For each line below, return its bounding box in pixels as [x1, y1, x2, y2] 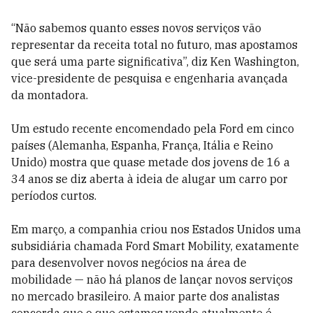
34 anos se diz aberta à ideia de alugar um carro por [11, 172, 288, 186]
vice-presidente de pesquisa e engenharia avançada [11, 71, 288, 85]
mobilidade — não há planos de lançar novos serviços [11, 272, 293, 286]
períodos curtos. [11, 189, 96, 203]
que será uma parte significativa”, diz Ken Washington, [11, 54, 299, 68]
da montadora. [11, 88, 88, 102]
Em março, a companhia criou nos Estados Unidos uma [11, 222, 301, 236]
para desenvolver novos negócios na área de [11, 256, 247, 270]
